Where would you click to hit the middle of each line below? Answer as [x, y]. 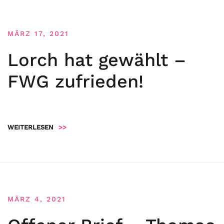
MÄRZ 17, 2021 [38, 33]
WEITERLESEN [30, 127]
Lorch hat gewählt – [97, 60]
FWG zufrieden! [75, 81]
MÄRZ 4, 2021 [37, 199]
